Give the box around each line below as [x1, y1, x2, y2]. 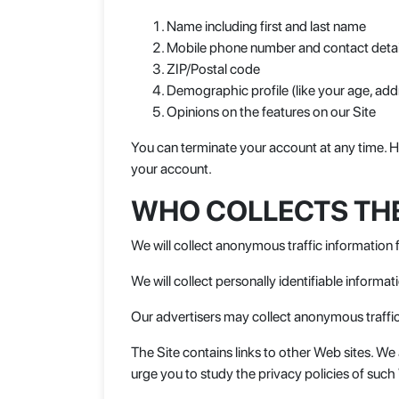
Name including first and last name [167, 18, 366, 35]
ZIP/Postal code [167, 61, 260, 77]
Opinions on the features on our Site [167, 103, 376, 120]
